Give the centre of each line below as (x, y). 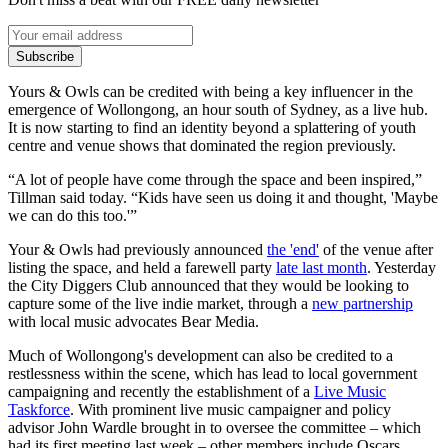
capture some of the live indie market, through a (160, 303)
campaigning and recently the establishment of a (161, 391)
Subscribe (45, 56)
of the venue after (376, 249)
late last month (321, 267)
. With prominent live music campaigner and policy (230, 409)
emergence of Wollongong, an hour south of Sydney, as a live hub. (218, 109)
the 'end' (293, 249)
